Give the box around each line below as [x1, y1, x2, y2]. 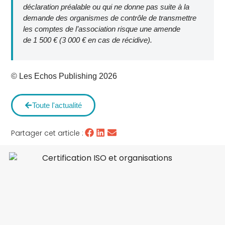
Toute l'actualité [32, 101, 82, 110]
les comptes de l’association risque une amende [23, 24, 181, 33]
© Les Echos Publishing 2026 [11, 72, 118, 81]
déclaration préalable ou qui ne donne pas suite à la [23, 2, 190, 11]
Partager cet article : [11, 128, 84, 138]
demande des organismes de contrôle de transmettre [23, 13, 197, 22]
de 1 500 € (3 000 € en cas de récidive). [23, 35, 153, 44]
